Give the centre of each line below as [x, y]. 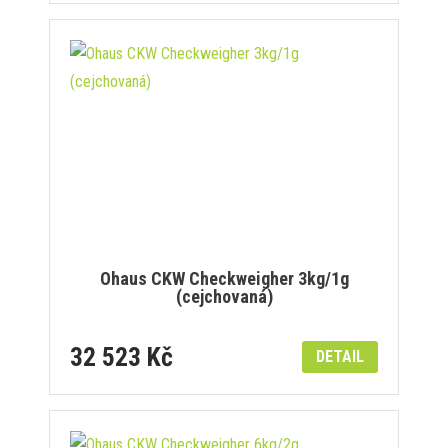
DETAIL [340, 356]
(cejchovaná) [224, 296]
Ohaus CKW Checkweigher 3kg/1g [224, 278]
